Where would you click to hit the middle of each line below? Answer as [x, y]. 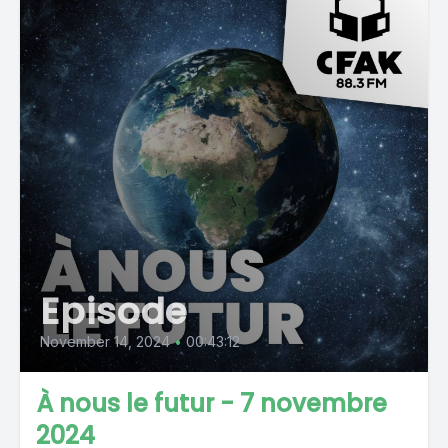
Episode [114, 311]
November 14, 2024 [105, 341]
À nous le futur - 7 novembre [211, 403]
